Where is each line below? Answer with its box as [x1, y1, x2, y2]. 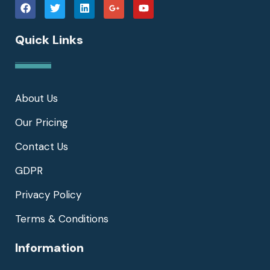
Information [15, 239, 84, 256]
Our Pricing [15, 115, 68, 129]
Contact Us [15, 139, 68, 153]
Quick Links [15, 31, 83, 48]
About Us [15, 91, 58, 105]
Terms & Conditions [15, 212, 108, 225]
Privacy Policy [15, 187, 81, 201]
